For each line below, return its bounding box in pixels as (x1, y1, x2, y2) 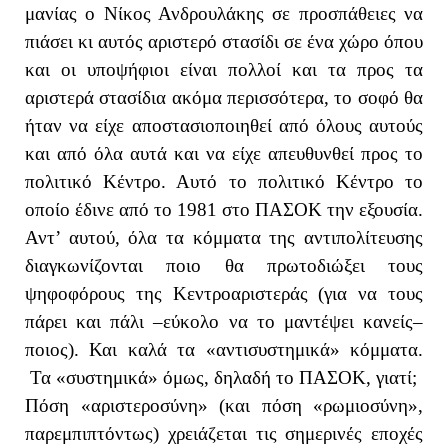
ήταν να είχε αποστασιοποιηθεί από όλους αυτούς (25, 114, 423, 136)
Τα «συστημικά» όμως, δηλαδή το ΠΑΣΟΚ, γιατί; (25, 366, 417, 388)
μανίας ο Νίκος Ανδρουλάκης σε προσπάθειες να (25, 2, 423, 24)
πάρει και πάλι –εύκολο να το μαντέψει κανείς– (25, 310, 423, 332)
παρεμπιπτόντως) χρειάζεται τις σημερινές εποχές (25, 422, 423, 444)
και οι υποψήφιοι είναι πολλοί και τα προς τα (25, 58, 423, 80)
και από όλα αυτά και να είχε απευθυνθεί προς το (25, 142, 423, 164)
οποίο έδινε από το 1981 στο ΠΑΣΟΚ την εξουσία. (25, 198, 423, 220)
